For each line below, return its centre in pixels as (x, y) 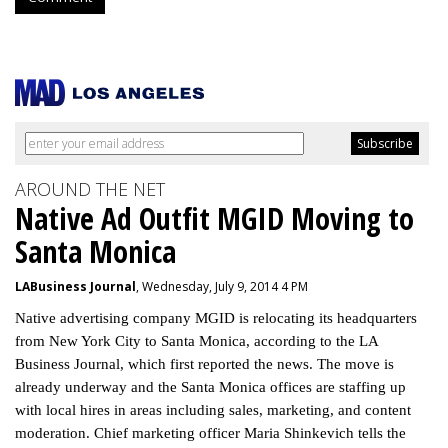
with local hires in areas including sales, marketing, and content (213, 410)
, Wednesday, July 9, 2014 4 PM (222, 286)
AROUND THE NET (90, 189)
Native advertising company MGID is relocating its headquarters (216, 318)
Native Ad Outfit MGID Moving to (214, 218)
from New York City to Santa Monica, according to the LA (196, 341)
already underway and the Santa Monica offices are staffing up (210, 387)
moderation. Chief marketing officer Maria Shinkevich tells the (210, 433)
